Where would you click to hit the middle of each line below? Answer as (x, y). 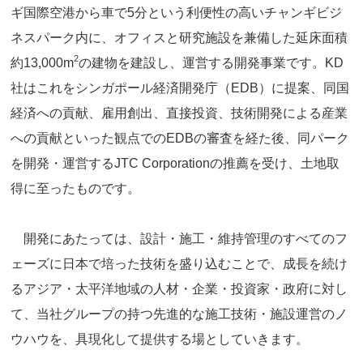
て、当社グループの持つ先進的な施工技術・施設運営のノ (179, 314)
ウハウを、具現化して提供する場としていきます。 (160, 340)
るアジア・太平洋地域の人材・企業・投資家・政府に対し (179, 289)
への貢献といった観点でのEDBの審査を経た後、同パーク (180, 139)
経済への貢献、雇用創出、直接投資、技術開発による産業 (179, 113)
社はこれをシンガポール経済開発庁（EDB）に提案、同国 (180, 88)
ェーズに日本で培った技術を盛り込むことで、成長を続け (179, 264)
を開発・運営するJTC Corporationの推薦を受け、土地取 (175, 164)
